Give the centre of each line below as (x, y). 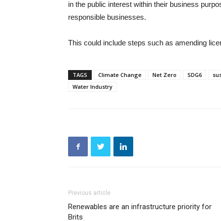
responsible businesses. (107, 17)
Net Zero (165, 75)
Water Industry (92, 87)
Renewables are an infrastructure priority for (140, 207)
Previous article (89, 193)
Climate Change (120, 75)
